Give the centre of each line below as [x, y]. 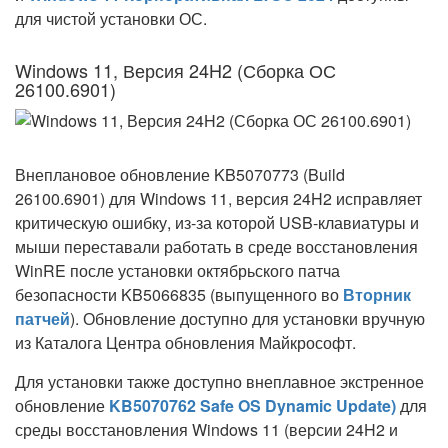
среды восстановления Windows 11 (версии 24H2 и [206, 429]
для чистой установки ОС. [111, 18]
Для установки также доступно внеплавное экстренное [219, 381]
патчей [42, 318]
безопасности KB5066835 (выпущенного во [179, 294]
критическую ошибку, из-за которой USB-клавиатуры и [217, 222]
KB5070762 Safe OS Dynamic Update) [252, 405]
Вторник [377, 294]
